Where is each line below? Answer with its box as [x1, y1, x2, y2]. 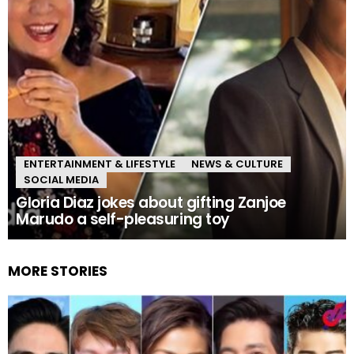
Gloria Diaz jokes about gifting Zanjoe [16, 192, 286, 214]
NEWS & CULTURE [191, 156, 283, 172]
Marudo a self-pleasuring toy [16, 209, 230, 231]
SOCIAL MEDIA [24, 172, 99, 188]
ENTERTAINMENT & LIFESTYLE [24, 156, 175, 172]
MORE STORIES [8, 262, 107, 281]
